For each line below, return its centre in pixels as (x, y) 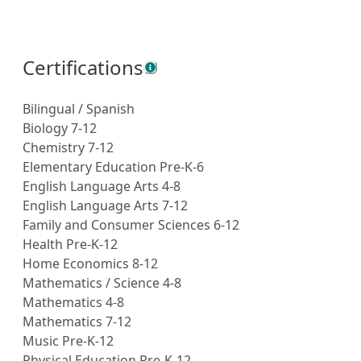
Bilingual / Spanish (79, 109)
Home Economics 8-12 (90, 264)
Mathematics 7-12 (77, 322)
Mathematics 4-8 (73, 303)
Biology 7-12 (60, 129)
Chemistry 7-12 (68, 148)
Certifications (83, 68)
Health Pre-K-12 (70, 245)
